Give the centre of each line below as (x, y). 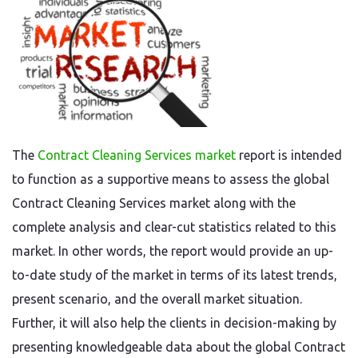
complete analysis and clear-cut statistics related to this (174, 227)
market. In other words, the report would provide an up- (173, 251)
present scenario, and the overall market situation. (157, 299)
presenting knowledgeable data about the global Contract (179, 347)
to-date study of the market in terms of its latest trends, (175, 275)
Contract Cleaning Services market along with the (154, 203)
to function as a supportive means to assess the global (171, 179)
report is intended (290, 155)
